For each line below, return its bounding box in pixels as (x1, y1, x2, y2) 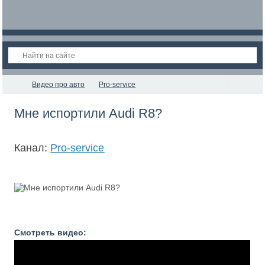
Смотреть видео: (14, 228, 87, 237)
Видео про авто (32, 80, 85, 89)
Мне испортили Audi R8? (14, 106, 163, 121)
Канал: (14, 142, 51, 154)
